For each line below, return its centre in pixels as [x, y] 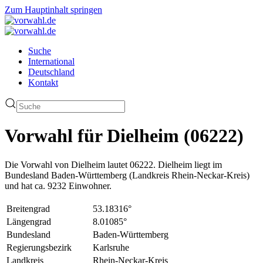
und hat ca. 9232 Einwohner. [58, 186]
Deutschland [51, 72]
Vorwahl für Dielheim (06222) [124, 136]
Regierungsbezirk [39, 247]
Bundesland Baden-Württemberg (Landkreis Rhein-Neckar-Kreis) [127, 175]
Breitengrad [28, 208]
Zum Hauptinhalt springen [53, 10]
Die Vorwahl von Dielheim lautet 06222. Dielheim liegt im [113, 164]
